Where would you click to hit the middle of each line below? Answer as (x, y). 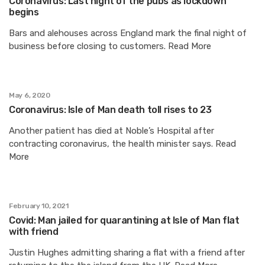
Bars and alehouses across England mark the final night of (128, 33)
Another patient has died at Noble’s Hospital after (112, 130)
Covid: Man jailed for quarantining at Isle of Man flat (124, 220)
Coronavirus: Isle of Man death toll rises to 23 (110, 109)
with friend (34, 231)
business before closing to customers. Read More (110, 46)
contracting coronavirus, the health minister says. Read (122, 143)
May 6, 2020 (30, 95)
